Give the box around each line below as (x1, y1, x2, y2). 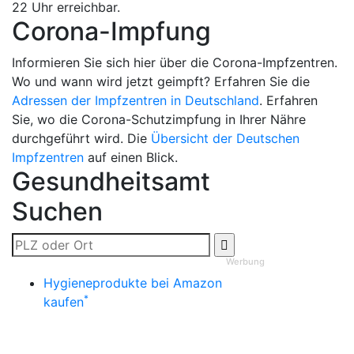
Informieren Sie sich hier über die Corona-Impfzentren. (12, 54, 337, 70)
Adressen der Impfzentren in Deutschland (12, 92, 259, 108)
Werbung (226, 255, 265, 267)
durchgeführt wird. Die (12, 130, 151, 146)
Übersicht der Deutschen (151, 130, 299, 146)
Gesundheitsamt (12, 165, 210, 197)
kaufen (43, 293, 84, 310)
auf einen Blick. (84, 149, 178, 165)
